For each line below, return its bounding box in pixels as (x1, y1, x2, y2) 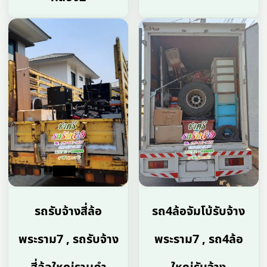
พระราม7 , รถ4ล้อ (154, 231, 243, 249)
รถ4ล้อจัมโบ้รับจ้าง (152, 203, 246, 221)
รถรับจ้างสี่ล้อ (35, 203, 103, 221)
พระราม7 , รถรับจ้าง (18, 231, 119, 249)
